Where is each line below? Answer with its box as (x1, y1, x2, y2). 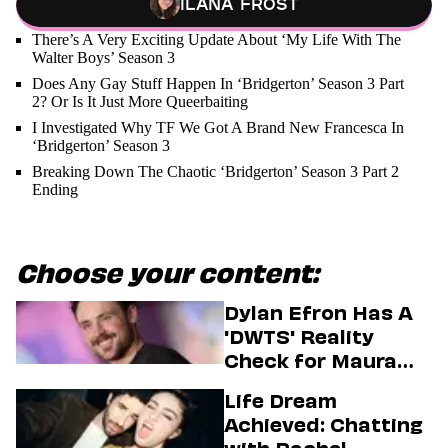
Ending (32, 180, 78, 198)
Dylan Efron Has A (224, 298, 413, 327)
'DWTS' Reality (224, 322, 374, 351)
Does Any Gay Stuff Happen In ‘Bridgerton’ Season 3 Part (32, 74, 404, 92)
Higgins (224, 370, 303, 399)
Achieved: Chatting (224, 410, 423, 439)
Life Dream (224, 386, 337, 415)
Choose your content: (16, 254, 319, 293)
